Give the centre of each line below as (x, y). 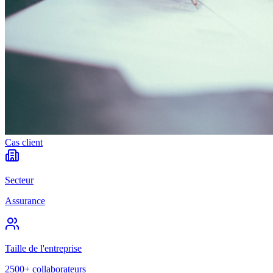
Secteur (19, 180)
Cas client (24, 143)
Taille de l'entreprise (43, 249)
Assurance (25, 201)
